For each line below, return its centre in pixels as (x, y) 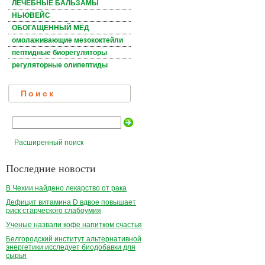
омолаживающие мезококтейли (67, 41)
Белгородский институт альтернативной (74, 239)
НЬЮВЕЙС (31, 16)
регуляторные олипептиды (60, 65)
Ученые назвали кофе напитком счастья (74, 225)
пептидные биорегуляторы (59, 53)
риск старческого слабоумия (54, 211)
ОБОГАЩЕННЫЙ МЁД (51, 28)
